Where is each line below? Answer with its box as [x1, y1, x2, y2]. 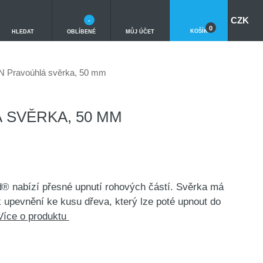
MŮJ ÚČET [126, 28, 154, 35]
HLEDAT [11, 28, 34, 35]
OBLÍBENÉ [67, 28, 96, 35]
